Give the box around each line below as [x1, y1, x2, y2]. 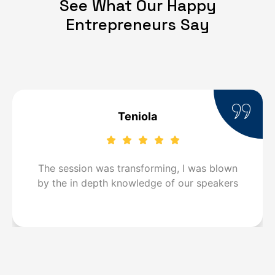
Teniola [118, 110, 157, 123]
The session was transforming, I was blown [37, 162, 238, 175]
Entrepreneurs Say [66, 14, 209, 36]
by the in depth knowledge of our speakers [37, 177, 238, 190]
